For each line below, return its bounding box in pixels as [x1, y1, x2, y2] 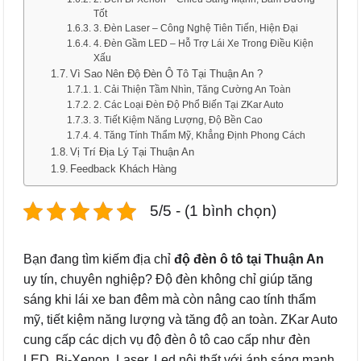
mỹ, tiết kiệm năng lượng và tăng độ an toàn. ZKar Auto [23, 313, 338, 326]
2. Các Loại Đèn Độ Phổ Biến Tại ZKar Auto [93, 99, 284, 110]
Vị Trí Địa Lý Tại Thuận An [70, 146, 195, 158]
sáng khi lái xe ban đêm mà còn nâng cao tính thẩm [23, 293, 316, 306]
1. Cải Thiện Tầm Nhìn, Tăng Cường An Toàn [93, 84, 291, 94]
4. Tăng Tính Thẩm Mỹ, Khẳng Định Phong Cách [93, 130, 305, 140]
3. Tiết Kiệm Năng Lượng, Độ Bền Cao [93, 114, 263, 125]
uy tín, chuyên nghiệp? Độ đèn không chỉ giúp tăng [23, 272, 313, 286]
